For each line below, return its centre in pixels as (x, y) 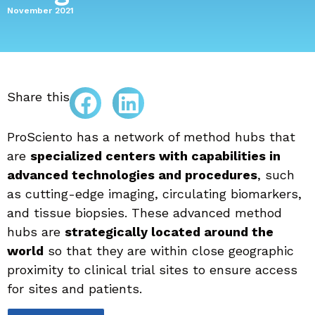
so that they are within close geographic (169, 250)
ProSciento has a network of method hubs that (151, 136)
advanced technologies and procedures (132, 174)
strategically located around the (169, 231)
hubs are (36, 231)
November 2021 (40, 11)
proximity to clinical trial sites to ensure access (152, 269)
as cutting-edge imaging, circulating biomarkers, (154, 193)
